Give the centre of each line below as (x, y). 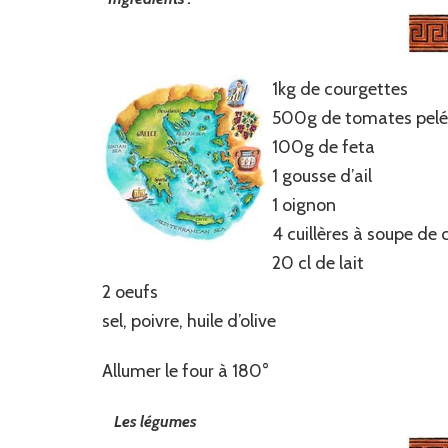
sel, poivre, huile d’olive (189, 321)
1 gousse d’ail (322, 176)
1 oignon (304, 205)
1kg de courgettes (340, 89)
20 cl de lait (318, 263)
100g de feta (323, 147)
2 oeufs (130, 292)
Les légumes (155, 422)
